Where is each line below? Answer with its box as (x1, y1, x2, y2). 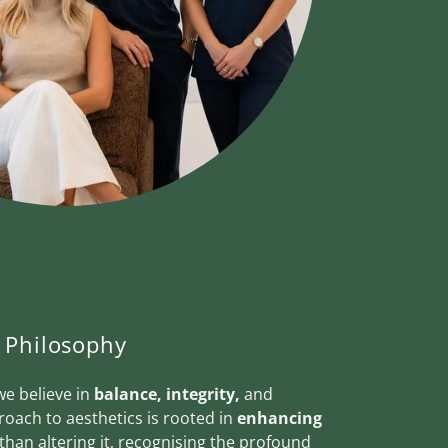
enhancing (237, 406, 322, 429)
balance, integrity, (93, 382, 244, 405)
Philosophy (4, 328, 128, 359)
